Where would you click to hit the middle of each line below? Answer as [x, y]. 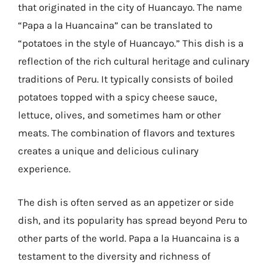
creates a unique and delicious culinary [108, 151]
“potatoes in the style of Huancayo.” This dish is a [131, 43]
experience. [44, 169]
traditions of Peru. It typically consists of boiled [126, 79]
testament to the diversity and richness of [114, 256]
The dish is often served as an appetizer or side [126, 202]
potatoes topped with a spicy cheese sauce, [118, 97]
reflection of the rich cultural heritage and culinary [134, 61]
